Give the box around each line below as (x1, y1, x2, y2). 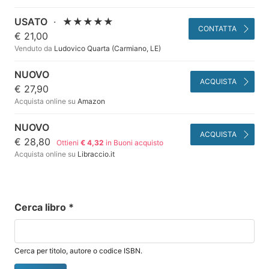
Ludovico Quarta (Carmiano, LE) (52, 43, 161, 53)
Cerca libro (14, 201, 68, 214)
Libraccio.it (76, 150, 115, 159)
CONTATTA (198, 23, 237, 33)
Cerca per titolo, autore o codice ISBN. (14, 246, 142, 256)
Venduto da (14, 43, 52, 53)
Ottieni (56, 138, 81, 148)
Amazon (76, 97, 105, 106)
